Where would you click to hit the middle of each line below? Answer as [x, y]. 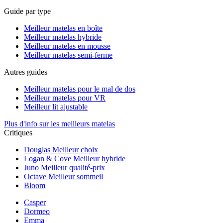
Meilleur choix [75, 150]
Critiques [18, 133]
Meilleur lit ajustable [56, 107]
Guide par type [27, 11]
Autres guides [26, 72]
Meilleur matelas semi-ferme [68, 55]
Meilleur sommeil [76, 176]
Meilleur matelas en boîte [63, 28]
